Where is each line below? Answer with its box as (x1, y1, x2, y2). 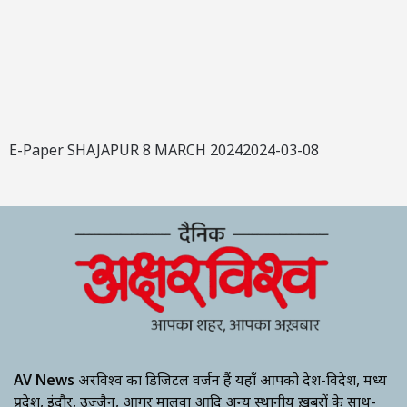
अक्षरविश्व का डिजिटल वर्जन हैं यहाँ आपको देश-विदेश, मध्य (74, 369, 387, 390)
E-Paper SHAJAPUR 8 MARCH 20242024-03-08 (9, 139, 319, 160)
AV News (14, 369, 74, 390)
